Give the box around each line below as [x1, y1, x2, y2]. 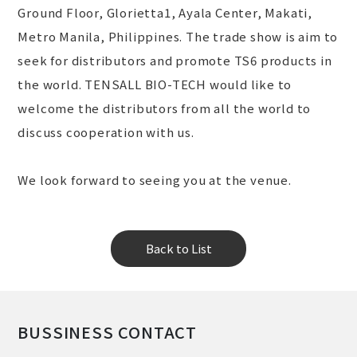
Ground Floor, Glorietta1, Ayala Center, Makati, [18, 4, 312, 21]
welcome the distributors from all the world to [18, 100, 312, 116]
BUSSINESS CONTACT [18, 320, 197, 343]
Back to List [145, 240, 212, 257]
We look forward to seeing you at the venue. [18, 171, 292, 188]
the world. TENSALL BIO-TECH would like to [18, 76, 292, 92]
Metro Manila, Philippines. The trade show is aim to [18, 28, 339, 45]
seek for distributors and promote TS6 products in [18, 52, 332, 69]
